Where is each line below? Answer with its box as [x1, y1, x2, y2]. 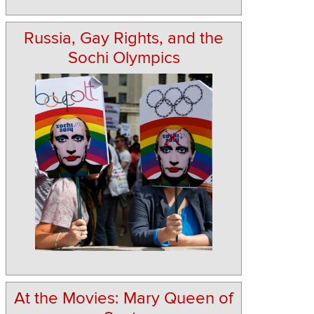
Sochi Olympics [67, 48, 180, 69]
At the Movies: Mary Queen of [14, 288, 233, 309]
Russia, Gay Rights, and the [24, 28, 224, 49]
